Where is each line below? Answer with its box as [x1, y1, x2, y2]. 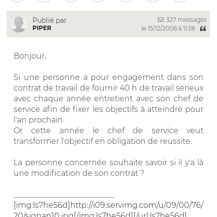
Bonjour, [14, 51, 46, 61]
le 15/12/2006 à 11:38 [141, 24, 197, 32]
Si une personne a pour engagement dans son [14, 72, 203, 82]
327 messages [165, 15, 207, 23]
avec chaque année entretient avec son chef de [14, 93, 203, 103]
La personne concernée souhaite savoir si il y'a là [14, 157, 203, 167]
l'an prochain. [14, 115, 64, 124]
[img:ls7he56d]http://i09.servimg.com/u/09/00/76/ [14, 200, 203, 210]
